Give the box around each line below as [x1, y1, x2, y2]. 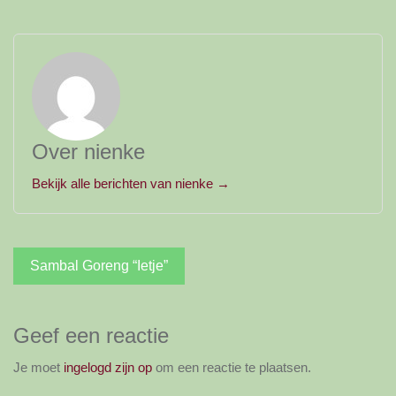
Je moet [13, 359, 64, 375]
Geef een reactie [13, 323, 169, 347]
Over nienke [32, 139, 145, 164]
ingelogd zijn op [64, 359, 152, 375]
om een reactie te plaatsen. [152, 359, 311, 375]
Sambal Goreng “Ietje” [30, 257, 168, 273]
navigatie [12, 275, 120, 305]
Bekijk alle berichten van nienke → [32, 175, 230, 191]
